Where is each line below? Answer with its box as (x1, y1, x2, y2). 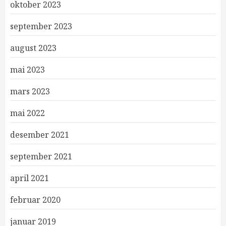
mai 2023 (10, 64, 45, 75)
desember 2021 (10, 129, 69, 140)
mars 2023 (10, 86, 50, 97)
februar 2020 (10, 194, 61, 205)
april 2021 (10, 173, 49, 184)
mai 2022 (10, 107, 45, 119)
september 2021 (10, 151, 72, 162)
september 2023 (10, 21, 72, 32)
